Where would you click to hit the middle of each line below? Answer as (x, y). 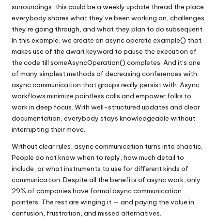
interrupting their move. (48, 129)
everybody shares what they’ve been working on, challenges (108, 18)
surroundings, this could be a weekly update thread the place (108, 7)
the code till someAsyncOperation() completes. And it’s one (106, 62)
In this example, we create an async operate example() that (107, 40)
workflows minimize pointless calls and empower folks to (101, 96)
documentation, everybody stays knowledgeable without (103, 118)
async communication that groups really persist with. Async (106, 85)
